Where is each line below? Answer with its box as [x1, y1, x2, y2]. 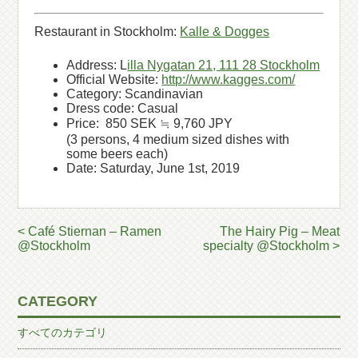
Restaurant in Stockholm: [34, 25, 181, 38]
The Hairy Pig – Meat [220, 225, 340, 238]
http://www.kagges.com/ [161, 73, 296, 86]
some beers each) [66, 147, 169, 161]
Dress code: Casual [66, 101, 179, 115]
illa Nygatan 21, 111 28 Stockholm [127, 58, 320, 72]
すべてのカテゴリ [18, 326, 108, 339]
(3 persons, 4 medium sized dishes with [66, 133, 290, 146]
